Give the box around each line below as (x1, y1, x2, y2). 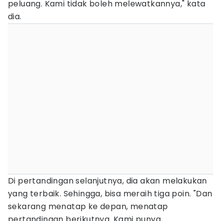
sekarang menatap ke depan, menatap (8, 201, 168, 212)
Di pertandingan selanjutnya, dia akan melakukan (8, 175, 207, 186)
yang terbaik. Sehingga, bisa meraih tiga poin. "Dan (8, 188, 213, 199)
